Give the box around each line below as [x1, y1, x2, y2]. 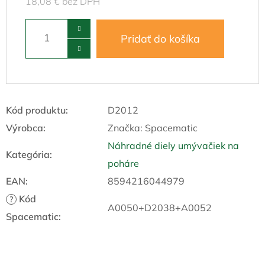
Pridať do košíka [121, 31, 200, 46]
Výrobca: [6, 121, 46, 134]
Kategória [6, 148, 50, 160]
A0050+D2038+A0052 [108, 201, 212, 214]
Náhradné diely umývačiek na [108, 139, 239, 151]
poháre [108, 157, 139, 169]
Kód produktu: [6, 104, 68, 116]
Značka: [108, 121, 145, 134]
